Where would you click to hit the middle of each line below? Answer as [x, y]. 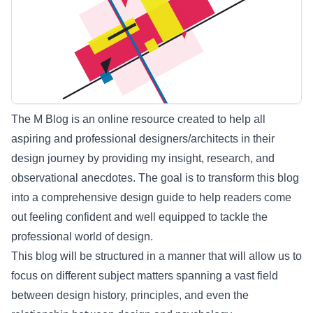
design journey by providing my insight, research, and [143, 158]
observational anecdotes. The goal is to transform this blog [155, 177]
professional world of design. [82, 236]
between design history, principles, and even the [130, 295]
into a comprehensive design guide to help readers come [151, 197]
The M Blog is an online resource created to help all [138, 119]
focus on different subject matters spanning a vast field [145, 275]
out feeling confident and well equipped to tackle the [139, 217]
